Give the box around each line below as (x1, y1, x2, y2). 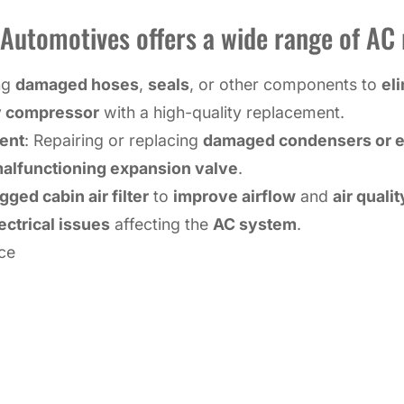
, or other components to (189, 74, 381, 94)
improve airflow (173, 186, 296, 206)
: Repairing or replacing (24, 130, 203, 150)
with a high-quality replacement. (99, 102, 344, 122)
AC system (213, 214, 297, 234)
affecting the (110, 214, 213, 234)
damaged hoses (15, 74, 139, 94)
